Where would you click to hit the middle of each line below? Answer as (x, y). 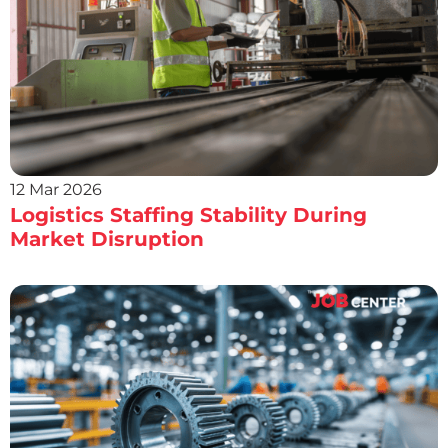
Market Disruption (107, 239)
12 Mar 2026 (56, 190)
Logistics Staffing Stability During (188, 215)
